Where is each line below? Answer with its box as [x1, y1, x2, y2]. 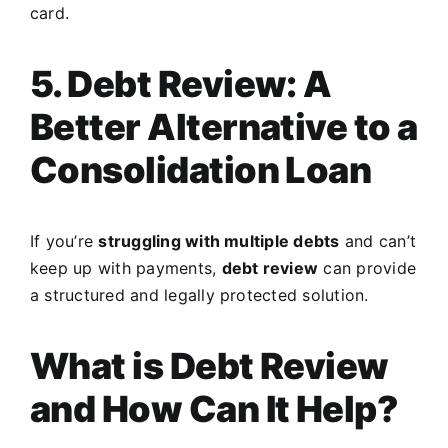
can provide [318, 258, 417, 279]
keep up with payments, [30, 258, 222, 279]
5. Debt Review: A [30, 62, 332, 107]
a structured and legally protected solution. [30, 285, 369, 306]
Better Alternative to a [30, 105, 418, 150]
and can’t [339, 231, 417, 252]
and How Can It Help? [30, 387, 399, 432]
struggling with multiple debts [98, 231, 340, 252]
